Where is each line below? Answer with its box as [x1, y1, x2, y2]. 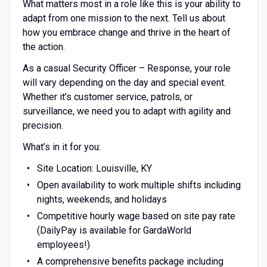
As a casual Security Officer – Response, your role [22, 62, 231, 74]
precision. [22, 119, 63, 131]
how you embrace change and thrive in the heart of [22, 26, 231, 38]
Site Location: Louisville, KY [36, 162, 152, 174]
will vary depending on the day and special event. [22, 76, 226, 88]
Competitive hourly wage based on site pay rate [36, 210, 235, 222]
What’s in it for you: [22, 141, 101, 153]
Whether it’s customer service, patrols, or [22, 91, 193, 103]
